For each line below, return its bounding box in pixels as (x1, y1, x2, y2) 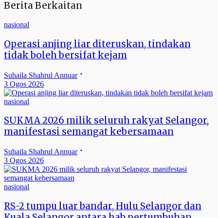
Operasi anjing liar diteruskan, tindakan (4, 38, 191, 50)
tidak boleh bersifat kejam (4, 49, 127, 61)
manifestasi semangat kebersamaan (4, 126, 174, 138)
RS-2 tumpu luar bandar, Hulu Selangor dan (4, 200, 201, 212)
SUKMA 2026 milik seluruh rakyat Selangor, (4, 115, 209, 127)
